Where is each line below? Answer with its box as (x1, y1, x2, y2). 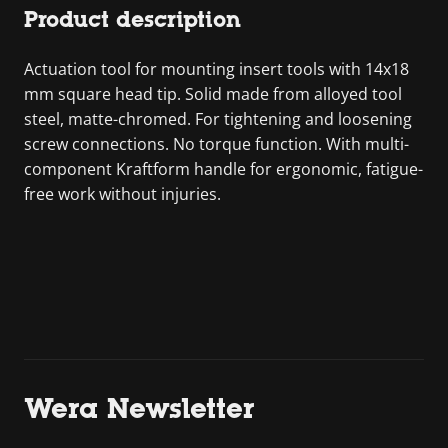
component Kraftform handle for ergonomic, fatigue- (24, 158, 423, 180)
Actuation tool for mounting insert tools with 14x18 (24, 58, 409, 80)
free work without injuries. (24, 183, 221, 205)
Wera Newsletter (24, 392, 255, 424)
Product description (24, 7, 241, 32)
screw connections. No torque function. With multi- (24, 133, 409, 155)
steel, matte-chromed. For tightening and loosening (24, 108, 412, 130)
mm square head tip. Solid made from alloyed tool (24, 83, 402, 105)
